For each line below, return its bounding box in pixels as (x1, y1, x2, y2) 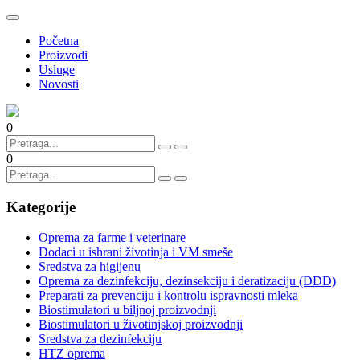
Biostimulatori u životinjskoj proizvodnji (39, 317, 243, 332)
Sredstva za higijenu (39, 260, 141, 274)
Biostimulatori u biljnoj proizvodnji (39, 303, 216, 317)
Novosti (39, 77, 79, 91)
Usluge (39, 63, 75, 76)
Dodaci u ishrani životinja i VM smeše (39, 245, 233, 260)
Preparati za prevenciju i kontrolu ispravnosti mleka (39, 288, 298, 303)
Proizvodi (39, 48, 88, 62)
